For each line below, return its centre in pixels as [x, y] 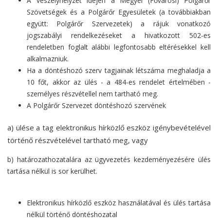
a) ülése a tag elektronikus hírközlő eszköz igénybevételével [109, 128]
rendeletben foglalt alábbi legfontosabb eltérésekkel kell [119, 47]
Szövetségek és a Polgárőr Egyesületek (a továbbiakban [119, 12]
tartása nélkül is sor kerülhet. [52, 171]
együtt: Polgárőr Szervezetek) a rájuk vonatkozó [119, 24]
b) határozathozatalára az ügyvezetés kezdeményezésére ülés [109, 160]
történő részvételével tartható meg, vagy [78, 140]
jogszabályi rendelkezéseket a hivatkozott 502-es [119, 36]
